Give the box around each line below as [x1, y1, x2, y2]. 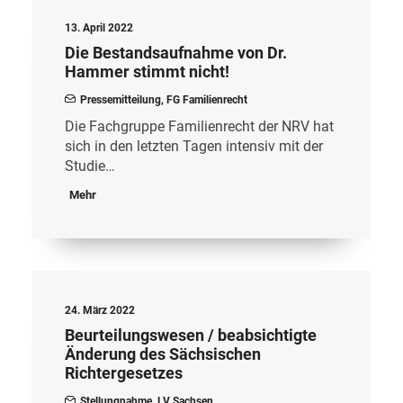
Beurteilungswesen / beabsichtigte [65, 326, 317, 345]
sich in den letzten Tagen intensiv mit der [65, 138, 323, 155]
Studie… [65, 157, 115, 175]
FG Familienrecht [166, 94, 247, 106]
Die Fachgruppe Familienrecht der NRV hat [65, 118, 334, 135]
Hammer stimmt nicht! [65, 62, 229, 81]
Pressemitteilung [80, 94, 161, 106]
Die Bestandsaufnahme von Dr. [65, 43, 287, 62]
